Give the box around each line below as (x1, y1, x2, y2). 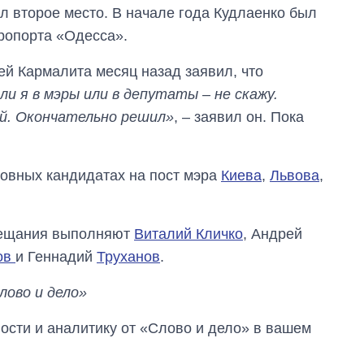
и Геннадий (15, 248, 97, 265)
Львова (270, 167, 319, 184)
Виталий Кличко (134, 225, 243, 242)
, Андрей (243, 225, 302, 242)
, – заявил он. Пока (174, 108, 304, 125)
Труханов (97, 248, 160, 265)
